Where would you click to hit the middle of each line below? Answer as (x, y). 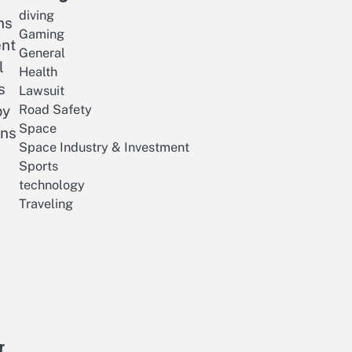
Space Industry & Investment (104, 147)
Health (38, 72)
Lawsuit (42, 91)
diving (37, 15)
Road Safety (55, 110)
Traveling (46, 204)
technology (52, 185)
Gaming (42, 34)
